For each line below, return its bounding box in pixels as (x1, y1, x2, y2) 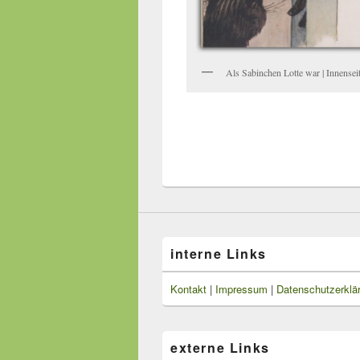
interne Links (170, 243, 267, 263)
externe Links (170, 337, 270, 357)
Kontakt (170, 280, 207, 297)
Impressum (215, 280, 268, 297)
